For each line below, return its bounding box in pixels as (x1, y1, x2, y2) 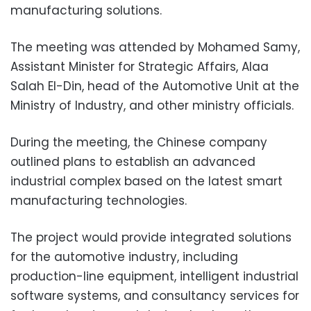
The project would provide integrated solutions (10, 228, 292, 246)
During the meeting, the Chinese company (10, 133, 267, 151)
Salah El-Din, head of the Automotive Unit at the (10, 77, 299, 94)
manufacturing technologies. (10, 192, 187, 209)
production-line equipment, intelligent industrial (10, 267, 299, 285)
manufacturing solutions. (10, 1, 162, 19)
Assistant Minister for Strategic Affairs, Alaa (10, 58, 269, 75)
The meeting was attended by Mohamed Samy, (10, 38, 300, 56)
